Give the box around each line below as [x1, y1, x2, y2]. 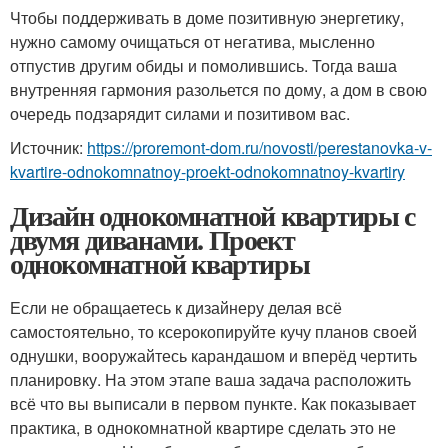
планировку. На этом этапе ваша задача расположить [10, 368, 411, 392]
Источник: [10, 136, 87, 160]
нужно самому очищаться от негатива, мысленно [10, 30, 375, 54]
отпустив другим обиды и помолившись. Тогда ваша [10, 54, 397, 78]
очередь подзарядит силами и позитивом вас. [10, 102, 350, 126]
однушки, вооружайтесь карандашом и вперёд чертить [10, 344, 417, 368]
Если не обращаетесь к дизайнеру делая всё [10, 296, 342, 320]
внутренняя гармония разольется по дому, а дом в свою [10, 78, 427, 102]
